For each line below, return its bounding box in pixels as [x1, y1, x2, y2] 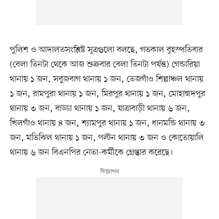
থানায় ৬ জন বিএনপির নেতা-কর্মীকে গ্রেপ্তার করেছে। [9, 146, 173, 158]
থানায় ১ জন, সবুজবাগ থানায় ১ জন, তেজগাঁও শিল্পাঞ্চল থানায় [9, 73, 203, 85]
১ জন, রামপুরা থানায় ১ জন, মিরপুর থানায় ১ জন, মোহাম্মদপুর [9, 88, 205, 100]
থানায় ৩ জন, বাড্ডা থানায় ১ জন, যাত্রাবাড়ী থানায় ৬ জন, [9, 102, 190, 114]
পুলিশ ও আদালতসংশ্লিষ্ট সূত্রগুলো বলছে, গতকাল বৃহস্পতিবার [9, 44, 203, 56]
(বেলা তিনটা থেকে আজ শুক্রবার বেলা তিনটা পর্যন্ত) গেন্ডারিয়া [9, 58, 200, 70]
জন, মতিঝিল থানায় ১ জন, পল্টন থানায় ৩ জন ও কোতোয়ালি [9, 131, 204, 144]
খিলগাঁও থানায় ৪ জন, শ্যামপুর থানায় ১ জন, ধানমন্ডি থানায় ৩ [9, 117, 205, 129]
